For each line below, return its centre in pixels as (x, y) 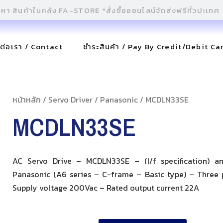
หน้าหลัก (27, 100)
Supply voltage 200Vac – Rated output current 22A (106, 188)
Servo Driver (71, 100)
